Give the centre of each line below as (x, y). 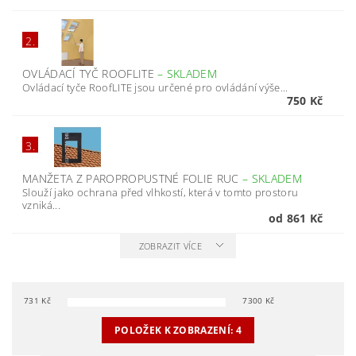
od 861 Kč (296, 218)
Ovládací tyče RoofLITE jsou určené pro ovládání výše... (155, 87)
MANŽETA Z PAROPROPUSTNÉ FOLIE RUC (133, 178)
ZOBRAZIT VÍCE (170, 246)
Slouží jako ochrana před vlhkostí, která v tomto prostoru (161, 192)
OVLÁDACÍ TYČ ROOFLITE (90, 74)
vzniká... (42, 205)
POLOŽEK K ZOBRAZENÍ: (175, 330)
